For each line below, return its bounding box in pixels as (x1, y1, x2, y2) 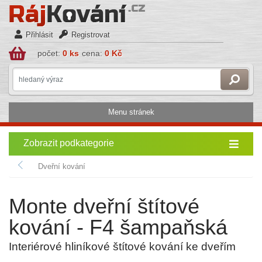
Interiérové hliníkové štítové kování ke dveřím (9, 240, 236, 253)
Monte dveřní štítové (9, 194, 199, 218)
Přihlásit (26, 30, 53, 39)
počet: (37, 49, 63, 58)
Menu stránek (108, 108, 154, 116)
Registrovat (71, 30, 110, 39)
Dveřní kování (38, 162, 85, 171)
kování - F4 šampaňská (9, 215, 227, 239)
